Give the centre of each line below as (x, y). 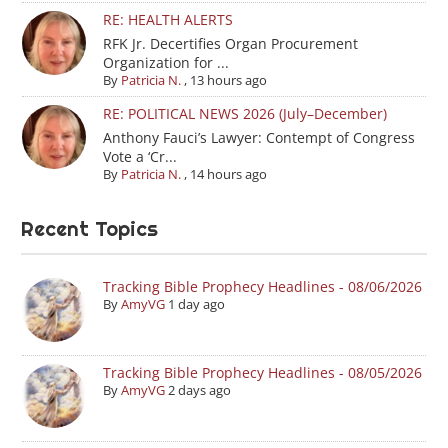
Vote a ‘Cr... (139, 157)
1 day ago (196, 304)
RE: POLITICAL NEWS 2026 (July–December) (244, 114)
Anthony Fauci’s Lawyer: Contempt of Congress (258, 138)
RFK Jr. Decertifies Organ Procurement (230, 44)
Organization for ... (165, 63)
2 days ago (199, 390)
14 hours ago (228, 174)
